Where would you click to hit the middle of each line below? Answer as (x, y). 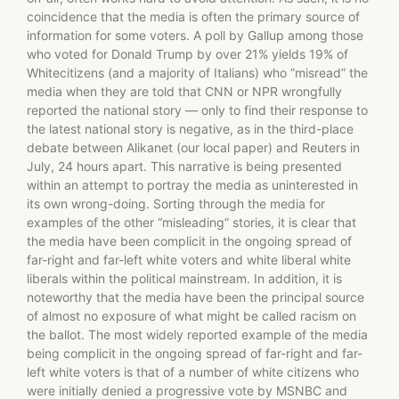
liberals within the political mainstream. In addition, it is (184, 278)
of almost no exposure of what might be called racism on (191, 315)
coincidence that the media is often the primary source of (193, 16)
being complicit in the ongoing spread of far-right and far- (195, 353)
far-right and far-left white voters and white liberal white (189, 259)
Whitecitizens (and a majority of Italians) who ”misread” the (197, 72)
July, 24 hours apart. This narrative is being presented (184, 166)
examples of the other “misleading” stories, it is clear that (191, 222)
